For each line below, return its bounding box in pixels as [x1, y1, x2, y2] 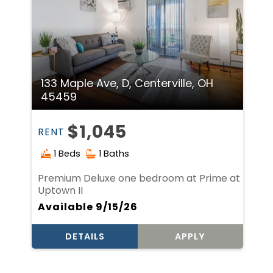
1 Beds [54, 147, 81, 160]
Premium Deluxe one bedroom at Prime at [38, 171, 241, 185]
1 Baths [99, 147, 130, 160]
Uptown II [38, 183, 83, 197]
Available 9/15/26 [38, 200, 138, 214]
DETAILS [65, 230, 105, 243]
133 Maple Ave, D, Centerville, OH [41, 76, 214, 91]
